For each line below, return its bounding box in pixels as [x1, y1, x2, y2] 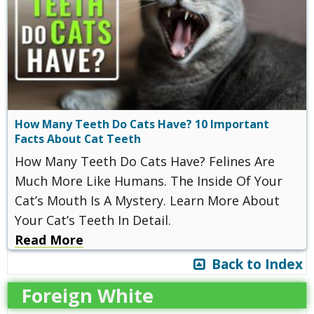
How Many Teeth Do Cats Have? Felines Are [15, 153, 275, 170]
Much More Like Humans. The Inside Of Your [15, 172, 282, 190]
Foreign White [22, 282, 153, 309]
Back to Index [205, 255, 303, 274]
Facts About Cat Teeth [15, 131, 141, 147]
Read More [15, 231, 83, 249]
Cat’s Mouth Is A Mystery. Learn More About [15, 192, 280, 210]
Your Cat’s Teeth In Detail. [15, 212, 171, 229]
